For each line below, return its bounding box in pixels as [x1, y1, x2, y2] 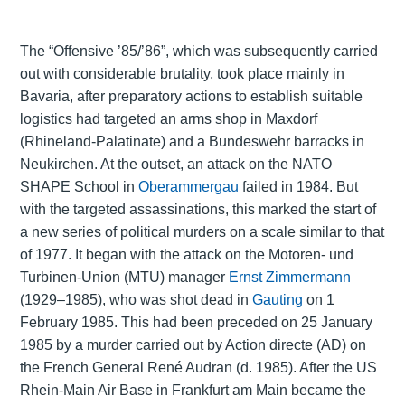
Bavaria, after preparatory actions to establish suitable [19, 88, 363, 104]
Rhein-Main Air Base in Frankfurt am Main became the [19, 381, 366, 398]
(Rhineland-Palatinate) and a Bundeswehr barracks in [19, 133, 364, 149]
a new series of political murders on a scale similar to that [19, 223, 384, 240]
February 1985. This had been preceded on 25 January [19, 314, 372, 330]
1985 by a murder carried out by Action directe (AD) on [19, 336, 366, 353]
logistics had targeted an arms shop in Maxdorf [19, 110, 317, 127]
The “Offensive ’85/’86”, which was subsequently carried [19, 42, 378, 59]
